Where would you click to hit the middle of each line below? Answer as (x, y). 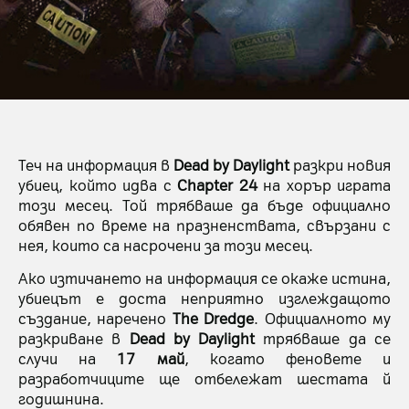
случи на (68, 358)
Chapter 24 (217, 184)
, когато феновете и (288, 358)
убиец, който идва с (98, 184)
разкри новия (340, 164)
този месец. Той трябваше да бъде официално (204, 204)
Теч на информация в (96, 164)
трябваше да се (327, 338)
